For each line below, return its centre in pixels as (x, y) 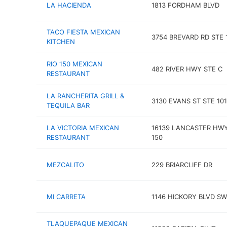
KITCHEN (61, 42)
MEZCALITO (65, 164)
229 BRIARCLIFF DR (182, 164)
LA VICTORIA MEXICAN (83, 128)
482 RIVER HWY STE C (187, 69)
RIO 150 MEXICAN (74, 64)
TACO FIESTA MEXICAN (83, 32)
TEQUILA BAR (68, 105)
